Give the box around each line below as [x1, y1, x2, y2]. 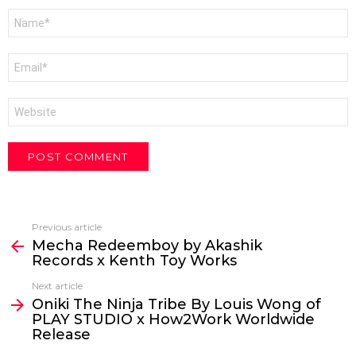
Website [8, 98, 53, 110]
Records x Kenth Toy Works [32, 252, 237, 270]
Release [32, 326, 91, 344]
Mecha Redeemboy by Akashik [32, 237, 262, 255]
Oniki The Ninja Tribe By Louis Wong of [32, 296, 321, 314]
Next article [32, 280, 83, 292]
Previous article [32, 221, 102, 234]
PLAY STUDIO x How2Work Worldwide [32, 311, 315, 329]
